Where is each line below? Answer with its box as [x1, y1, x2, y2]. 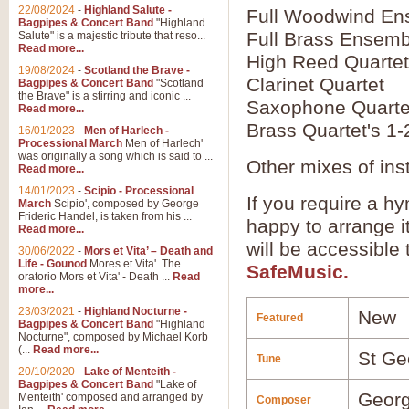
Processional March [18, 137, 122, 150]
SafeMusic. [246, 261, 349, 282]
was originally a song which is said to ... [18, 150, 213, 163]
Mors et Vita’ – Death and [84, 245, 213, 257]
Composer [257, 393, 311, 406]
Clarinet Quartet [246, 74, 384, 95]
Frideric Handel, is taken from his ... [18, 210, 192, 223]
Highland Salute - [84, 4, 172, 16]
